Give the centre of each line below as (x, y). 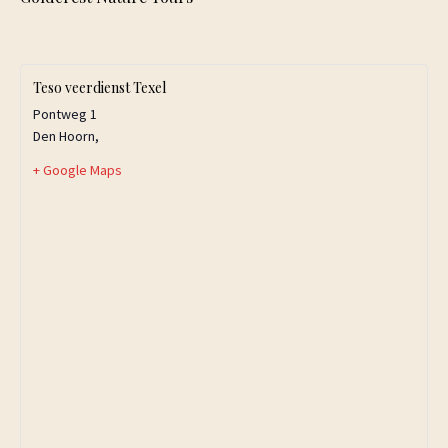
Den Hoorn (64, 136)
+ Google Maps (77, 170)
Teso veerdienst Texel (99, 87)
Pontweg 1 (65, 114)
